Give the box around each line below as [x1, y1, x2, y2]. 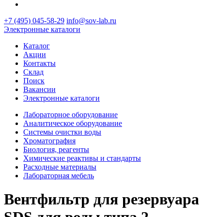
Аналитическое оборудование [23, 119, 122, 127]
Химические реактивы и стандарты [23, 154, 141, 162]
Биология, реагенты [23, 145, 89, 154]
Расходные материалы [23, 163, 96, 171]
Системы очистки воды [23, 128, 101, 136]
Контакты [23, 59, 56, 67]
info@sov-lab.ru [66, 16, 116, 25]
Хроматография [23, 137, 76, 145]
